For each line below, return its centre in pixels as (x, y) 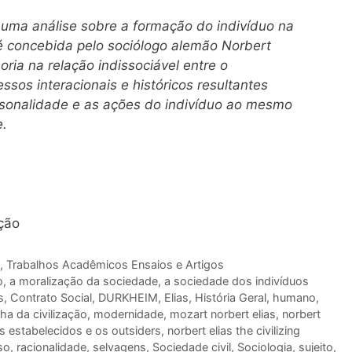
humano (294, 298)
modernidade (128, 314)
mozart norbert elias (223, 314)
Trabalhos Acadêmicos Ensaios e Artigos (115, 265)
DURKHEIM (128, 298)
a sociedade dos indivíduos (236, 281)
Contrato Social (51, 298)
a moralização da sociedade (83, 281)
